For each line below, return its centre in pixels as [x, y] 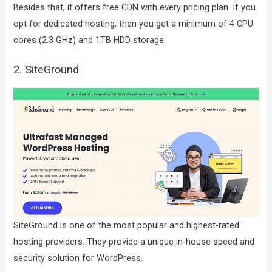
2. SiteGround [46, 69]
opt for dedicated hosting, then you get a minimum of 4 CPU [134, 24]
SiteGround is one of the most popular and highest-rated [127, 226]
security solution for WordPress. [78, 258]
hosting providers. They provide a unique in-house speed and [134, 242]
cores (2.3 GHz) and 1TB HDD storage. [90, 40]
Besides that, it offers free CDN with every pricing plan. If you [135, 8]
